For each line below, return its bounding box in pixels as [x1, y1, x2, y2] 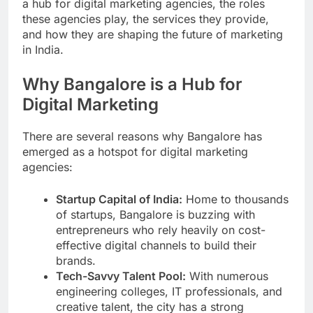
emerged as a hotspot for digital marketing [22, 144, 248, 159]
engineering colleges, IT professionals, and [56, 284, 282, 298]
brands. [56, 253, 96, 268]
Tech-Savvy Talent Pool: [56, 268, 186, 283]
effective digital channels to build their [56, 238, 256, 252]
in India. [22, 42, 64, 57]
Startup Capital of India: [56, 191, 182, 206]
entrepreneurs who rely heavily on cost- [56, 222, 265, 237]
